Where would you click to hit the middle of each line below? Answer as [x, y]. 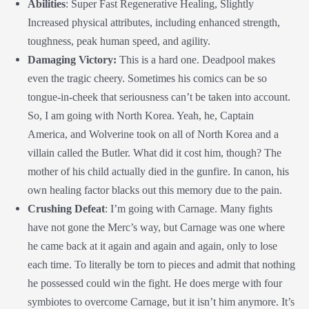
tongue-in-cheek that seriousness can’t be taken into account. [159, 97]
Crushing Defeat [66, 209]
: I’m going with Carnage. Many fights [189, 209]
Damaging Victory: [72, 60]
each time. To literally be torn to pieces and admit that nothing [161, 265]
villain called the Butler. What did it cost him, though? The [154, 153]
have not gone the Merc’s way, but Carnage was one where [156, 228]
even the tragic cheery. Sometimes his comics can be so [147, 79]
